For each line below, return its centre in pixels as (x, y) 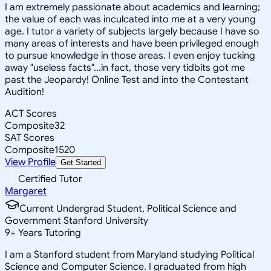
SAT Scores (30, 138)
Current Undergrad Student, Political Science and (128, 208)
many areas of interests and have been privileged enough (132, 43)
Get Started (81, 162)
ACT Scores (31, 113)
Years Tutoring (48, 233)
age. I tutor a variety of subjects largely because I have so (132, 31)
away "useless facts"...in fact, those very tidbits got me (125, 67)
